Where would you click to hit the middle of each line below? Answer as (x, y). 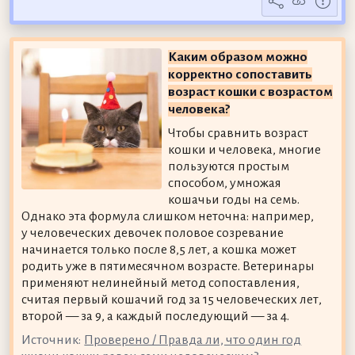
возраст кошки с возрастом (251, 92)
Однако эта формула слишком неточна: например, (167, 217)
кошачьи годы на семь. (234, 200)
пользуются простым (229, 167)
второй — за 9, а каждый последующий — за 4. (155, 317)
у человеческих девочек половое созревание (152, 233)
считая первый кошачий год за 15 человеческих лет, (171, 300)
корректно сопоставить (240, 75)
